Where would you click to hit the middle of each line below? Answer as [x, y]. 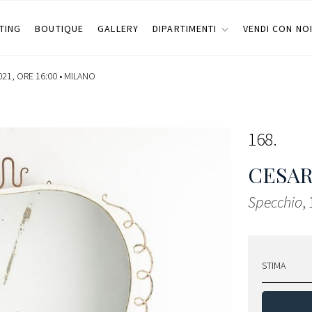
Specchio [275, 202]
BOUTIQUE [60, 29]
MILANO [80, 76]
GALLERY [118, 29]
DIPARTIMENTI [185, 29]
